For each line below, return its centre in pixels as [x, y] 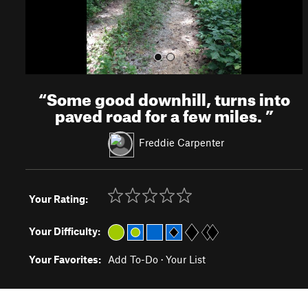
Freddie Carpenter [181, 142]
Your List [186, 259]
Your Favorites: [65, 259]
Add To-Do [133, 259]
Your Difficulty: [65, 231]
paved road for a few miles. [160, 113]
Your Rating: [58, 199]
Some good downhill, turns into [168, 97]
